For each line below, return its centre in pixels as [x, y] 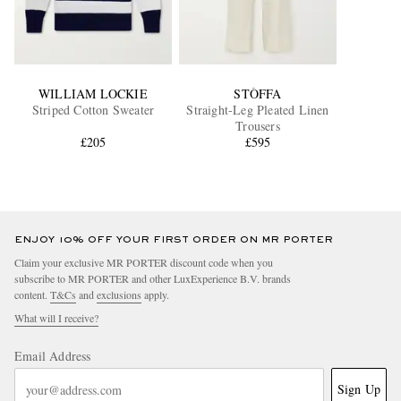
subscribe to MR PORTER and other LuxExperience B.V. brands [153, 279]
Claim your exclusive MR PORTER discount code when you [144, 263]
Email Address [53, 356]
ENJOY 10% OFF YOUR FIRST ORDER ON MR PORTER [174, 240]
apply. [155, 295]
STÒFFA [258, 94]
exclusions [119, 295]
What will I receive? [56, 318]
